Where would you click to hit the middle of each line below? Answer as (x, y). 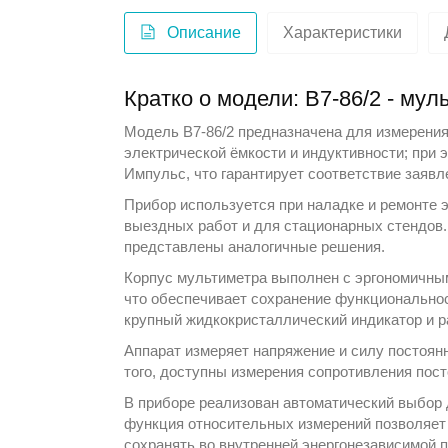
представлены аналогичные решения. (255, 246)
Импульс (155, 173)
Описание (204, 32)
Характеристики (343, 32)
